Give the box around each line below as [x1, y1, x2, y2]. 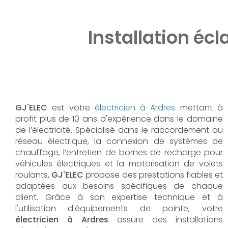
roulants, [15, 168, 52, 181]
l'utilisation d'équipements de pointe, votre [15, 202, 223, 214]
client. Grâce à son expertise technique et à [15, 191, 223, 203]
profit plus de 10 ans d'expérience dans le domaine [15, 112, 223, 125]
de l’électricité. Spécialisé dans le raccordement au [15, 124, 223, 136]
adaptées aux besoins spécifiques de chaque [15, 180, 223, 192]
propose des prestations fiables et [83, 168, 223, 181]
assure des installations [108, 213, 223, 225]
